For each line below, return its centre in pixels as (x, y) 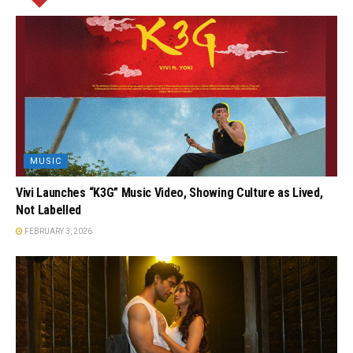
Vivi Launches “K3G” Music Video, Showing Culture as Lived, (169, 192)
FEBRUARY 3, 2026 (58, 231)
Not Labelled (49, 210)
